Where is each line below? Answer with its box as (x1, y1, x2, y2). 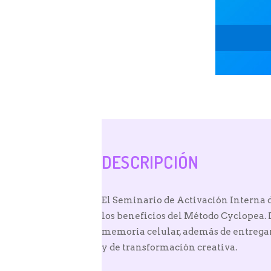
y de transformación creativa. (102, 241, 237, 253)
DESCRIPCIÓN (102, 151, 199, 173)
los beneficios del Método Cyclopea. (102, 210, 266, 221)
